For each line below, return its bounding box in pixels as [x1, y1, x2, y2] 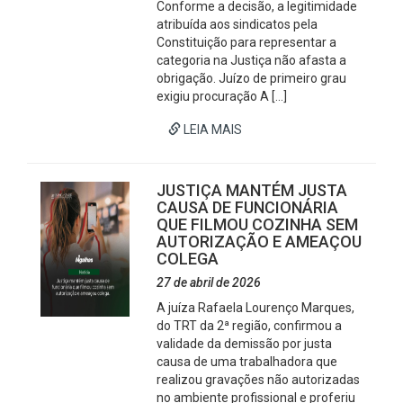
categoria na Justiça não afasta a [157, 53, 347, 67]
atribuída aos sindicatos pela [157, 17, 318, 31]
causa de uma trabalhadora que [157, 354, 338, 369]
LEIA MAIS [181, 122, 243, 137]
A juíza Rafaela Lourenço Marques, [157, 300, 355, 315]
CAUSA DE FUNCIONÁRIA [157, 198, 339, 217]
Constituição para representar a [157, 35, 337, 49]
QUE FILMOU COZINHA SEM [157, 215, 359, 234]
